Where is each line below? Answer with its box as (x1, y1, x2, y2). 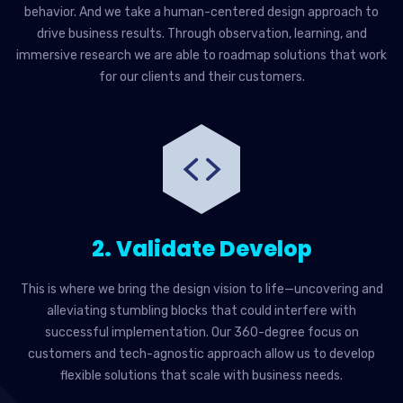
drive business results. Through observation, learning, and (36, 25, 367, 41)
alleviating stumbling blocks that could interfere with (47, 302, 356, 318)
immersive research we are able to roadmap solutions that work (16, 47, 387, 63)
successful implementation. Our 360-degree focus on (44, 324, 359, 340)
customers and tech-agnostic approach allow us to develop (28, 345, 375, 362)
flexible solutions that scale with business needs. (60, 367, 343, 383)
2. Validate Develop (91, 233, 312, 264)
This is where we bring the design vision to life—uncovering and (20, 281, 383, 297)
